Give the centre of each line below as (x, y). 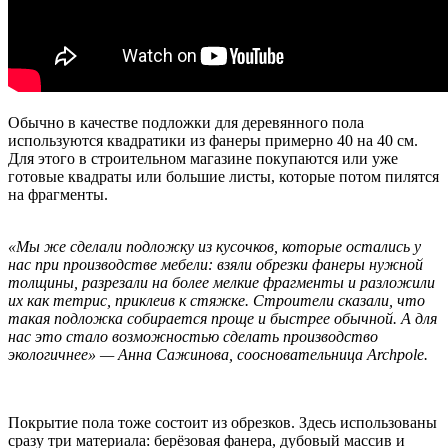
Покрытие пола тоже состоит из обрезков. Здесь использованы (222, 422)
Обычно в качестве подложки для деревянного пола (186, 122)
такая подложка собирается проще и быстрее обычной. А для (222, 318)
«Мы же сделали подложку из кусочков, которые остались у (214, 246)
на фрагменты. (58, 194)
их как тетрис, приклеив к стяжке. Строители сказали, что (216, 300)
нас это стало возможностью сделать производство (193, 336)
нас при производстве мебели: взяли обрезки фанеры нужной (215, 264)
